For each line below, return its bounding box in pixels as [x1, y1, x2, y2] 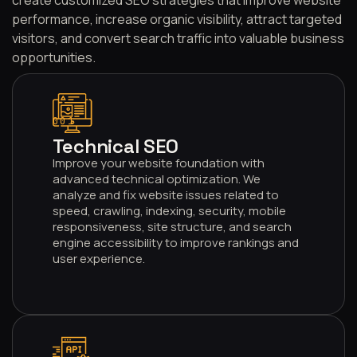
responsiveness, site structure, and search [52, 218, 292, 235]
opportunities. [11, 48, 96, 66]
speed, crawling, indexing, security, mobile [52, 202, 286, 219]
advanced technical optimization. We [52, 170, 261, 187]
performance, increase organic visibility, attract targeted [11, 10, 342, 28]
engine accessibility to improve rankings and [52, 233, 299, 251]
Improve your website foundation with [52, 154, 265, 171]
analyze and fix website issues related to [52, 186, 279, 203]
